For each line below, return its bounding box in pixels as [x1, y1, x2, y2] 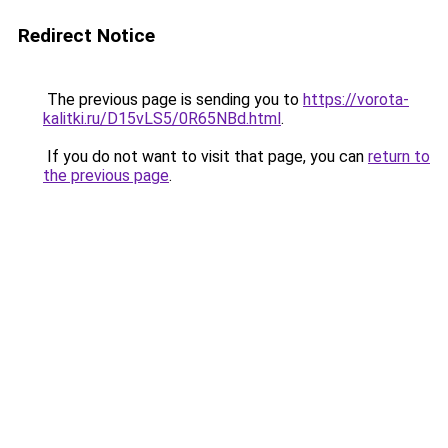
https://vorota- [303, 90, 409, 109]
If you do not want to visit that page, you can [43, 147, 368, 166]
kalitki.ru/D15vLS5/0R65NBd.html [43, 109, 281, 128]
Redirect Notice [18, 24, 155, 47]
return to [368, 147, 430, 166]
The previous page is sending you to [43, 90, 303, 109]
